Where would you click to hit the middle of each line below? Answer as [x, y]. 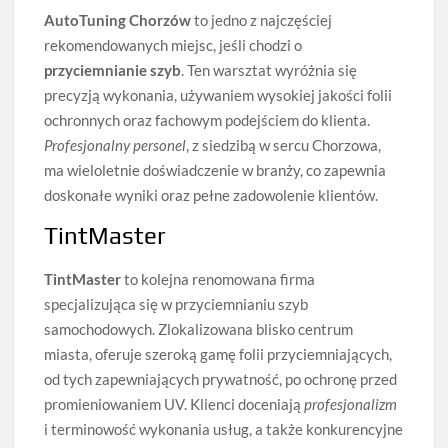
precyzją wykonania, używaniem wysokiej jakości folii [218, 94]
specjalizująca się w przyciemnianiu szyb [176, 303]
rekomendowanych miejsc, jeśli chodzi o [173, 44]
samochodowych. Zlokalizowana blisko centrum [199, 328]
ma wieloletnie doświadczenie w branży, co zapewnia [215, 169]
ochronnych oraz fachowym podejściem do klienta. [207, 119]
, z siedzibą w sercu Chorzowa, [284, 144]
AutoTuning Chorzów [118, 19]
